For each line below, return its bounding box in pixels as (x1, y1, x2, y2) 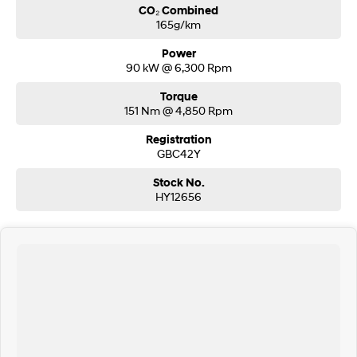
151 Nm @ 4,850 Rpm (124, 104, 233, 118)
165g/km (156, 18, 201, 32)
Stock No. (152, 176, 205, 190)
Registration (145, 133, 212, 147)
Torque (159, 90, 198, 104)
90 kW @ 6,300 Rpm (125, 61, 232, 75)
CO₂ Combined (139, 4, 218, 18)
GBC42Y (156, 147, 201, 161)
